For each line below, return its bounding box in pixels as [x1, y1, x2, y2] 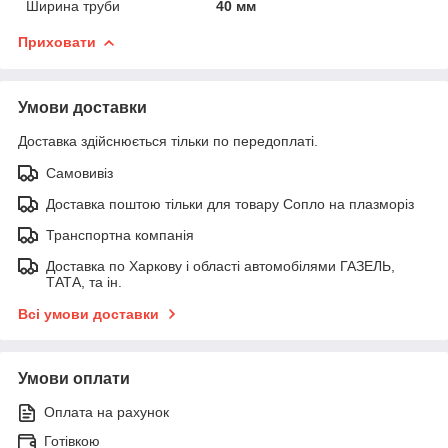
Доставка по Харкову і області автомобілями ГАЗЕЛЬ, [46, 257, 395, 274]
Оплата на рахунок [44, 403, 169, 420]
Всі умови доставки [18, 305, 159, 322]
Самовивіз [46, 164, 113, 181]
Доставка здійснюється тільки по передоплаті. [18, 132, 318, 149]
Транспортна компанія [46, 226, 194, 243]
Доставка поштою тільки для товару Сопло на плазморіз [46, 195, 414, 212]
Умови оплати [18, 369, 130, 387]
